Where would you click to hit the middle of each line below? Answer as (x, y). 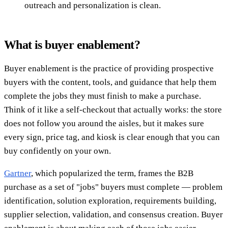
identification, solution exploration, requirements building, (110, 201)
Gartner (18, 173)
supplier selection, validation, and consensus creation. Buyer (113, 214)
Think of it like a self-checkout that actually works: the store (113, 109)
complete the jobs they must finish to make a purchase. (103, 96)
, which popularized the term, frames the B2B (112, 173)
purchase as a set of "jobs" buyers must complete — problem (113, 187)
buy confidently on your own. (58, 151)
